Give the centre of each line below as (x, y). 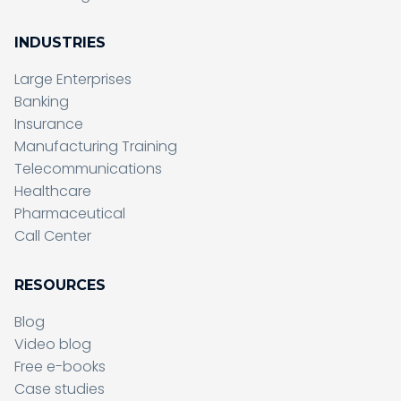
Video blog (53, 344)
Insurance (49, 124)
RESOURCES (60, 285)
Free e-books (60, 366)
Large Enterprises (73, 80)
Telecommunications (88, 169)
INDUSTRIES (60, 43)
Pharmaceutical (70, 214)
